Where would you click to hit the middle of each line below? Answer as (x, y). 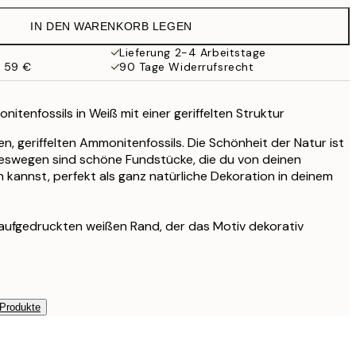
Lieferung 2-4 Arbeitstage (193, 52)
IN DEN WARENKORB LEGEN (111, 26)
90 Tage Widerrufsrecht (187, 67)
